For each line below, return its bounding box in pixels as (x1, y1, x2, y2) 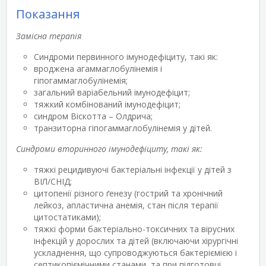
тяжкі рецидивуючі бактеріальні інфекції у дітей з (34, 163, 232, 175)
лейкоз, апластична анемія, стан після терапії (34, 199, 218, 211)
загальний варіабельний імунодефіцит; (34, 86, 190, 98)
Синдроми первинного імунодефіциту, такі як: (34, 50, 218, 62)
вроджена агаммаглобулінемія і (34, 62, 162, 74)
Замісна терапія (16, 30, 81, 42)
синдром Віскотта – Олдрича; (34, 110, 153, 122)
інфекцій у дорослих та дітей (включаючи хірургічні (34, 235, 238, 246)
